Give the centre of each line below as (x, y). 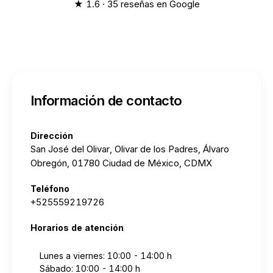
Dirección (52, 136)
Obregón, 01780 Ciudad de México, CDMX (121, 163)
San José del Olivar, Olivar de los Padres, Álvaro (130, 149)
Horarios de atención (77, 228)
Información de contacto (106, 101)
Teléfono (50, 189)
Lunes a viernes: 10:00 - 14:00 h (106, 256)
